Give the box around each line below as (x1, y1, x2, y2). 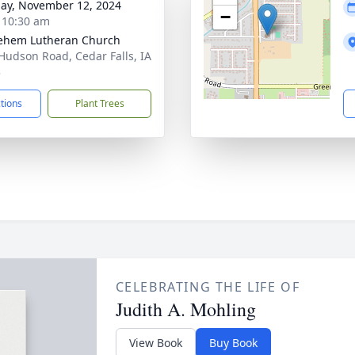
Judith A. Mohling (115, 296, 256, 322)
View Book (128, 335, 182, 350)
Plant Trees (74, 97, 124, 110)
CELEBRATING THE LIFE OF (115, 278, 300, 296)
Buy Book (208, 335, 258, 350)
